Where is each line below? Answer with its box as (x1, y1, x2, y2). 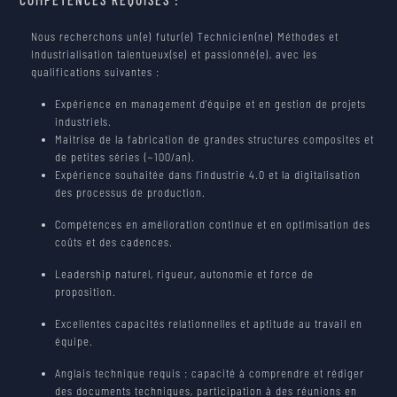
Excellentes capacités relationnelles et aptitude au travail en (55, 316, 363, 331)
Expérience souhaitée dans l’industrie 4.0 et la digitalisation (55, 167, 362, 183)
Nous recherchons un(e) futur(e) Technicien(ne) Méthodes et (31, 29, 339, 44)
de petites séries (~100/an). (55, 150, 196, 165)
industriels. (55, 114, 113, 129)
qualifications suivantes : (31, 65, 160, 80)
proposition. (55, 284, 117, 300)
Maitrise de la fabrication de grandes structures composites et (55, 132, 375, 147)
